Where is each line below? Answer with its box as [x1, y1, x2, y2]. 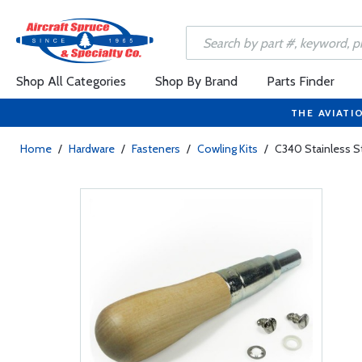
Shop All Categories [16, 74, 126, 89]
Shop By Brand [155, 74, 238, 89]
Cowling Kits [197, 141, 258, 156]
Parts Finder [267, 74, 335, 89]
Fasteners [132, 141, 180, 156]
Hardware [69, 141, 115, 156]
